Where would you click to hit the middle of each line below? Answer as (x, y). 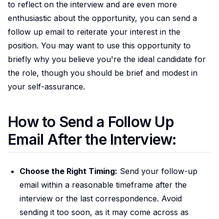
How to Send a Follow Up (91, 121)
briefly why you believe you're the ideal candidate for (107, 59)
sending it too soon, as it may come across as (104, 212)
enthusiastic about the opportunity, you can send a (102, 18)
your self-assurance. (46, 86)
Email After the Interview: (92, 139)
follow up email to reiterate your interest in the (94, 32)
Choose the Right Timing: (68, 171)
